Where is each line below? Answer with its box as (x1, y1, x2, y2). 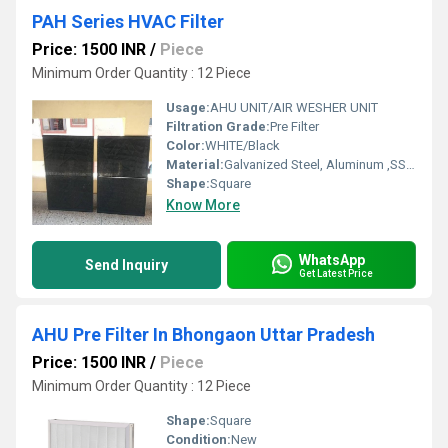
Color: (166, 138, 205, 153)
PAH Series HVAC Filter (32, 11, 224, 32)
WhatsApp (299, 251, 365, 268)
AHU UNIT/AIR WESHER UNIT (210, 100, 378, 115)
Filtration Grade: (166, 119, 270, 134)
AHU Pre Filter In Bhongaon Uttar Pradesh (32, 324, 375, 345)
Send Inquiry (85, 257, 168, 273)
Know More (166, 197, 240, 213)
